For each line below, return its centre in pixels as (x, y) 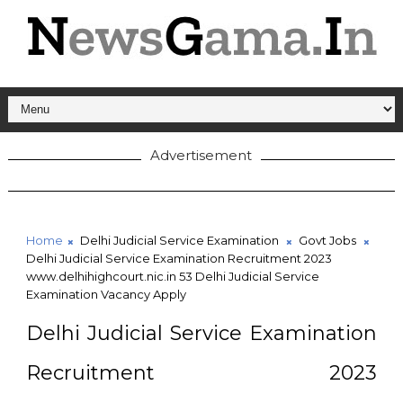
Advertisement (201, 155)
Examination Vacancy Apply (106, 294)
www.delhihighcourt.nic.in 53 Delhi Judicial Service (172, 276)
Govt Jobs (327, 240)
